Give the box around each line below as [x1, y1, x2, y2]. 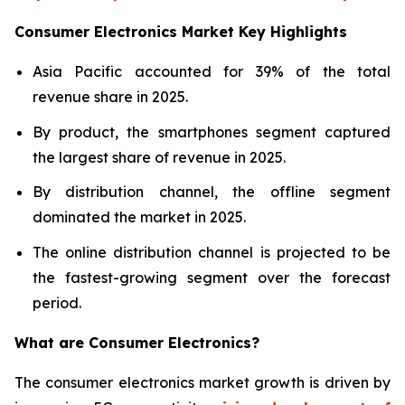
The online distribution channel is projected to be [33, 242, 391, 261]
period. [33, 293, 81, 312]
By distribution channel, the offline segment [33, 183, 391, 202]
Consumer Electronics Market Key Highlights [14, 23, 347, 41]
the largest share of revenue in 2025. [33, 147, 286, 166]
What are [14, 333, 89, 352]
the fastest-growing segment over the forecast [33, 268, 391, 287]
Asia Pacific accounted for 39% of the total [33, 62, 391, 80]
